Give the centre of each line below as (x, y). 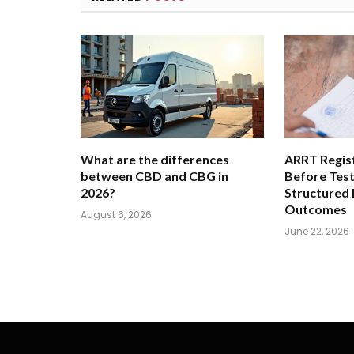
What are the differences (155, 159)
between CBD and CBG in (154, 175)
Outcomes (316, 209)
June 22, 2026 (317, 231)
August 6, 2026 (116, 214)
